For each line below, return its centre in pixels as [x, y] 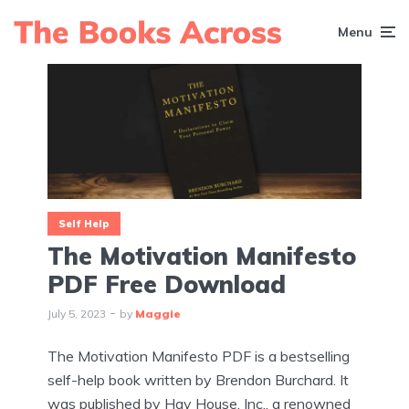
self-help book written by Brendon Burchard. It [198, 380]
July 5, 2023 [77, 314]
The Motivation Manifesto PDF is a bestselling [199, 357]
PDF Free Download [167, 285]
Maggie [158, 314]
